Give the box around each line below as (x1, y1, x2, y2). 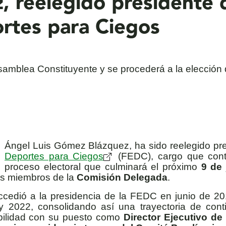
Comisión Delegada (77, 172, 167, 183)
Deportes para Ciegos (5, 151, 104, 162)
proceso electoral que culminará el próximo (5, 161, 201, 173)
